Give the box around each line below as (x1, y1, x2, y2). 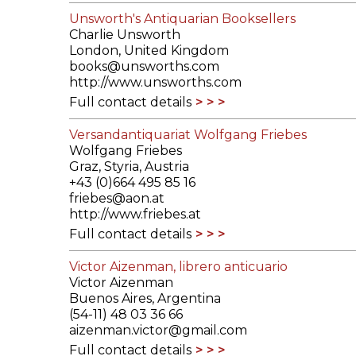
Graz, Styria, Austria (69, 159, 189, 175)
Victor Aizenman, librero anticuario (69, 259, 288, 275)
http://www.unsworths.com (69, 75, 242, 91)
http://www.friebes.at (69, 207, 201, 222)
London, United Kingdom (69, 43, 229, 59)
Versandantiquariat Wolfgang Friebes (69, 127, 307, 143)
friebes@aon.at (69, 191, 164, 207)
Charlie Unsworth (69, 27, 180, 43)
